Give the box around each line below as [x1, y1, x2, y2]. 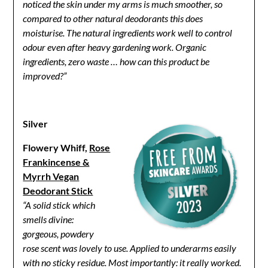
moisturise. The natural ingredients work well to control [23, 27, 233, 39]
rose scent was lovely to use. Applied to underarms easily [23, 242, 237, 254]
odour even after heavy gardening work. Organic [23, 41, 207, 53]
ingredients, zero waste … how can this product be [23, 56, 210, 68]
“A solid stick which [23, 199, 96, 211]
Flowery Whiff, [23, 142, 90, 154]
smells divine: [23, 214, 74, 226]
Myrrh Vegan [23, 170, 80, 182]
